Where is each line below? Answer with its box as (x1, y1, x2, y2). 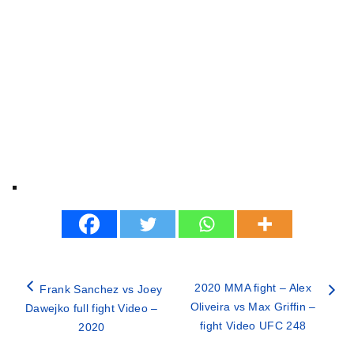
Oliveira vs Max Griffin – (190, 300, 316, 314)
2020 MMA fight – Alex (194, 281, 311, 295)
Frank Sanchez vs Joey (40, 283, 163, 296)
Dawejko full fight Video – (25, 302, 158, 315)
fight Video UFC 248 (200, 319, 307, 333)
